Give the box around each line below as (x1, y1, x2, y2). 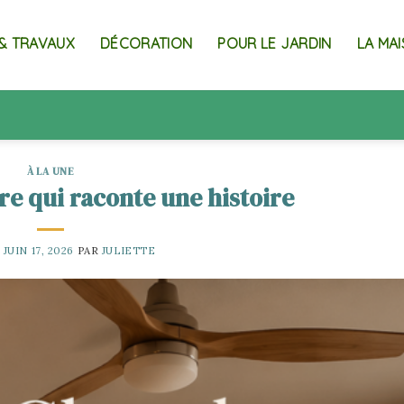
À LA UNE (26, 164, 75, 179)
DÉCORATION (100, 34, 193, 52)
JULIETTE (101, 243, 156, 257)
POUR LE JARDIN (217, 34, 332, 52)
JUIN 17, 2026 (3, 243, 75, 257)
